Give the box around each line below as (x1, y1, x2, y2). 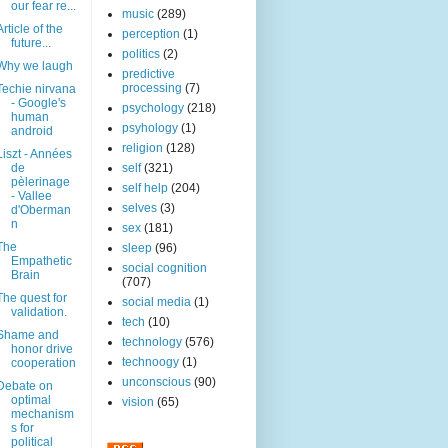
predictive (122, 67, 175, 82)
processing (122, 81, 182, 96)
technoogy (122, 355, 179, 370)
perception (122, 27, 180, 42)
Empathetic (10, 254, 72, 269)
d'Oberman (10, 203, 71, 218)
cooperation (10, 356, 76, 371)
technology (122, 335, 182, 350)
